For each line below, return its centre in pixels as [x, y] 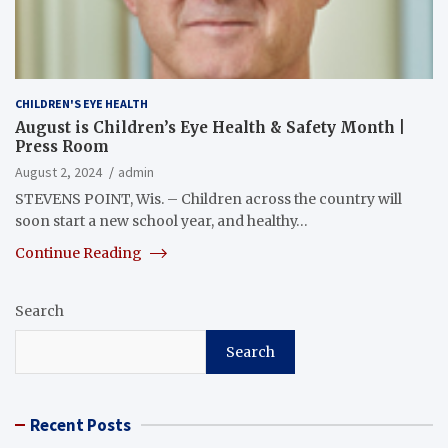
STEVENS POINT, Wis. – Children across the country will [208, 198]
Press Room [62, 146]
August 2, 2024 [58, 171]
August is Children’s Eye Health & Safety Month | [210, 127]
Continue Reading [80, 252]
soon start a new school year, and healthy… [161, 220]
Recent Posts [80, 424]
